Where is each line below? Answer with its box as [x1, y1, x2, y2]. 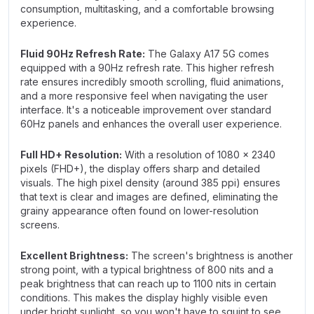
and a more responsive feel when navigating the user [20, 90, 268, 102]
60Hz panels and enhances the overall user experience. [20, 118, 282, 130]
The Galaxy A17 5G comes [145, 48, 269, 60]
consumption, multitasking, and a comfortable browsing [20, 3, 274, 15]
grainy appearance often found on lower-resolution [20, 205, 259, 217]
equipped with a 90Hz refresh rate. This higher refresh [20, 62, 274, 74]
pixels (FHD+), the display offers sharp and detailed [20, 163, 260, 175]
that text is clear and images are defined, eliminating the [20, 191, 278, 203]
